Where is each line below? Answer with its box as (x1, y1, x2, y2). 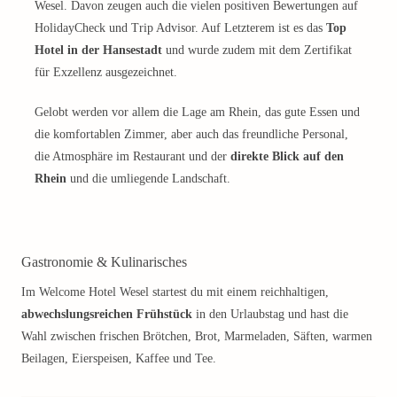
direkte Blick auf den (230, 150, 344, 163)
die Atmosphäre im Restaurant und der (35, 150, 230, 163)
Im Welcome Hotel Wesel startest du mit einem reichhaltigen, (21, 285, 329, 299)
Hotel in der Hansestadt (35, 43, 162, 57)
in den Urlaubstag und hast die (192, 307, 348, 321)
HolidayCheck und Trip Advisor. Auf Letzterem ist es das (35, 21, 326, 35)
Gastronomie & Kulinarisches (21, 254, 187, 269)
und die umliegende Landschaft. (66, 172, 230, 185)
